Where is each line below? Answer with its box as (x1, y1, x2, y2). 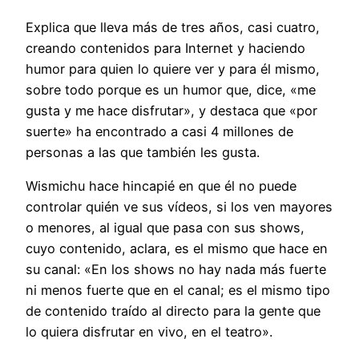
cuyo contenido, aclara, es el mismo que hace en (26, 240, 328, 256)
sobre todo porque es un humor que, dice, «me (26, 81, 316, 98)
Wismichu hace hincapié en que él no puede (26, 177, 296, 194)
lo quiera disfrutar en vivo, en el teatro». (26, 323, 272, 340)
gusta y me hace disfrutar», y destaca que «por (26, 102, 317, 119)
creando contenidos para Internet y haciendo (26, 39, 305, 56)
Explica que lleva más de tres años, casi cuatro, (26, 18, 320, 35)
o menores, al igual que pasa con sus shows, (26, 219, 305, 236)
